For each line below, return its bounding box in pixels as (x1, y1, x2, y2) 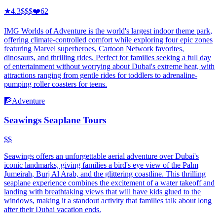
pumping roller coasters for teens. (4, 80, 107, 89)
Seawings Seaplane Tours (4, 114, 106, 125)
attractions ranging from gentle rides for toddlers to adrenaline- (4, 71, 197, 80)
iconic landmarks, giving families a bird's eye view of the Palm (4, 160, 198, 169)
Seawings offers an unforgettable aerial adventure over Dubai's (4, 151, 199, 160)
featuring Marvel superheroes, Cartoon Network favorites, (4, 44, 184, 53)
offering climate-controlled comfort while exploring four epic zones (4, 36, 213, 44)
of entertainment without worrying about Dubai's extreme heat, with (4, 62, 215, 71)
